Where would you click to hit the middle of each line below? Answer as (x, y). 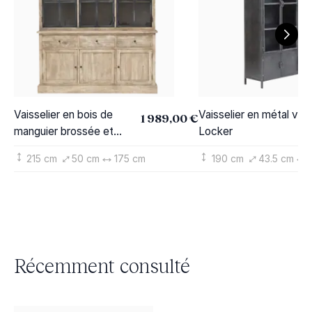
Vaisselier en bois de (63, 114)
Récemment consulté (102, 266)
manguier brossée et (63, 131)
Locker (216, 131)
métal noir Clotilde (57, 148)
